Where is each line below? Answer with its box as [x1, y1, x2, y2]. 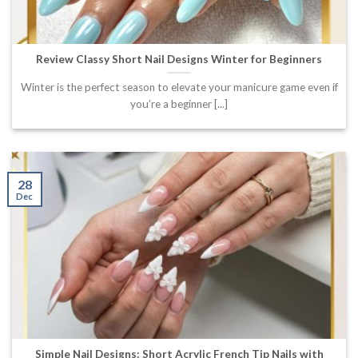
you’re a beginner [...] [130, 97, 228, 110]
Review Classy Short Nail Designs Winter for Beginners [36, 52, 322, 66]
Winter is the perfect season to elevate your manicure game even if [20, 80, 338, 93]
